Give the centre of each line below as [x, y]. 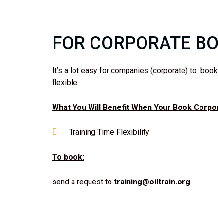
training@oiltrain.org [152, 182]
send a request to [82, 182]
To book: [68, 157]
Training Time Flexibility [110, 132]
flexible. [65, 83]
